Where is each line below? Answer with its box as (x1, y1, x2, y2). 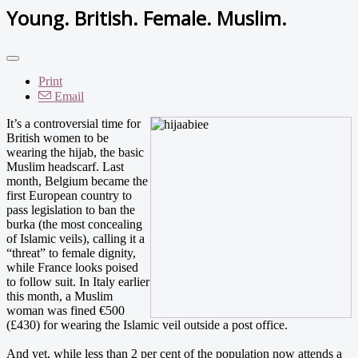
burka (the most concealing (6, 217, 142, 231)
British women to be (6, 130, 109, 145)
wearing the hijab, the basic (6, 145, 144, 159)
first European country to (6, 188, 132, 202)
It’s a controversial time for (6, 116, 141, 130)
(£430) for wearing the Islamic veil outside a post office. (6, 317, 288, 332)
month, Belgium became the (6, 173, 148, 188)
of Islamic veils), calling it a (6, 231, 145, 245)
